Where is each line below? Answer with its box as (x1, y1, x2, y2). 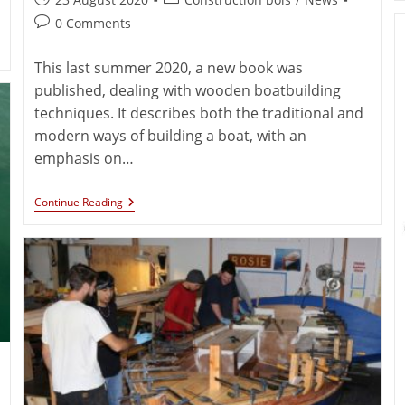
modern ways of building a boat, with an (34, 125, 307, 146)
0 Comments (55, 14, 132, 32)
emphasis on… (34, 147, 135, 168)
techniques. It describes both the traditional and (34, 102, 364, 123)
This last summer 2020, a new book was (34, 57, 304, 78)
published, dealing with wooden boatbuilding (34, 80, 342, 100)
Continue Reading (34, 193, 124, 210)
